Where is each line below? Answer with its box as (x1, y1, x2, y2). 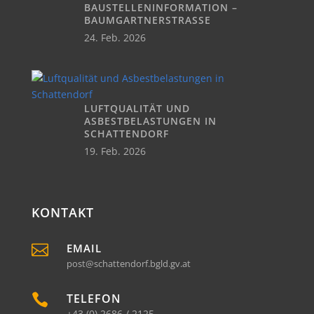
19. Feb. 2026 (83, 144, 146, 158)
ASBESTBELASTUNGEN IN (83, 114, 217, 128)
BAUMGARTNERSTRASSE (83, 13, 211, 27)
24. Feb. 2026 (83, 31, 146, 45)
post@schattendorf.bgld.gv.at (67, 257, 191, 270)
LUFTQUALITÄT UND (83, 101, 190, 115)
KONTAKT (31, 203, 94, 221)
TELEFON (67, 291, 121, 307)
